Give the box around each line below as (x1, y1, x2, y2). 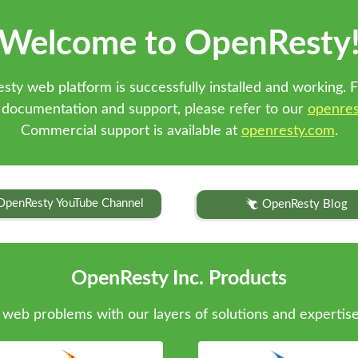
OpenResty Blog (262, 198, 348, 211)
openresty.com (241, 122, 335, 138)
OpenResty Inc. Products (71, 268, 287, 289)
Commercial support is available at (20, 122, 241, 138)
